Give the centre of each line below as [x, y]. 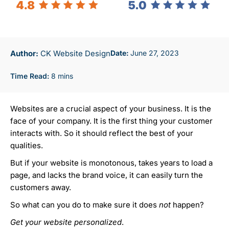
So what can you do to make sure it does [85, 205]
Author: [24, 54]
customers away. [42, 188]
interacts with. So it [46, 133]
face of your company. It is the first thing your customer [111, 121]
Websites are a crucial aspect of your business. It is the [111, 109]
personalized [98, 222]
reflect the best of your [151, 133]
